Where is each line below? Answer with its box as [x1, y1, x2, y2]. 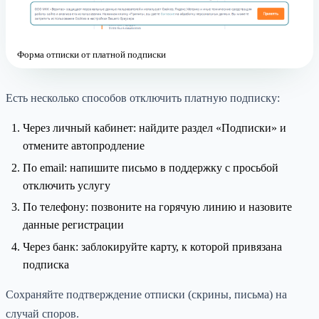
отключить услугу [23, 179, 110, 192]
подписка [23, 258, 69, 271]
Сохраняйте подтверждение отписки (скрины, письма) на [6, 288, 287, 300]
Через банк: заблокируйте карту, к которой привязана [23, 240, 282, 253]
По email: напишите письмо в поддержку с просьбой [23, 161, 278, 174]
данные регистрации [23, 219, 124, 231]
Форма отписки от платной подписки [17, 49, 166, 61]
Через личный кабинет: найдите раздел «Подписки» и [23, 122, 286, 135]
